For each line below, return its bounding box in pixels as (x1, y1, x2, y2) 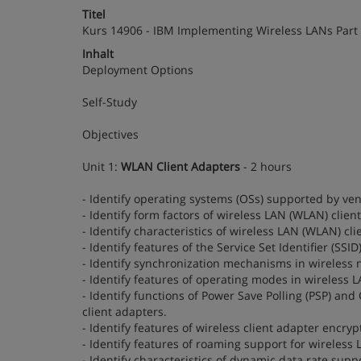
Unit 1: (82, 159, 121, 174)
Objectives (82, 127, 139, 142)
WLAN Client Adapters (121, 159, 240, 174)
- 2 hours (240, 159, 292, 174)
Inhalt (82, 46, 114, 61)
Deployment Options (82, 62, 193, 77)
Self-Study (82, 94, 137, 110)
